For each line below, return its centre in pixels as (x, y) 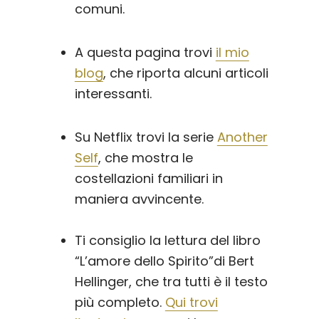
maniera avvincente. (139, 199)
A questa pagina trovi (145, 53)
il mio (232, 53)
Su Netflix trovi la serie (146, 137)
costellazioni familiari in (148, 179)
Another (242, 137)
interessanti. (113, 94)
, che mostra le (145, 158)
